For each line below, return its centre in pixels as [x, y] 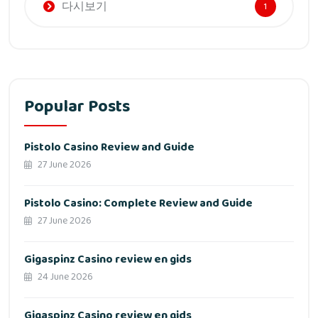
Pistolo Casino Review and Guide [109, 148]
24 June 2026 [64, 277]
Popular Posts [77, 107]
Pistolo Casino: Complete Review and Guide [138, 204]
